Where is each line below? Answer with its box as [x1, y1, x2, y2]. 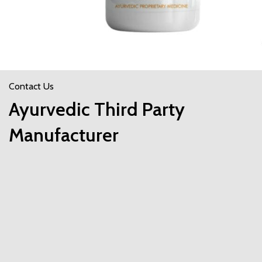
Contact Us [9, 80, 54, 92]
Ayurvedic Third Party [9, 97, 185, 120]
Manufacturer [9, 123, 119, 146]
